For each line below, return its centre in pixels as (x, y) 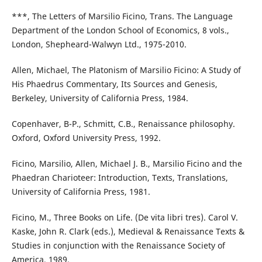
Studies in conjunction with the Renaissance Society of (118, 246)
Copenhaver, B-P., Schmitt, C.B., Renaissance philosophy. (123, 124)
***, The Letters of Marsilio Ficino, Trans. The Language (122, 16)
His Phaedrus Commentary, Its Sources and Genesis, (114, 84)
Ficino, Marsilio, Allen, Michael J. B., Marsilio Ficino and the (127, 164)
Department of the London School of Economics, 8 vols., (120, 30)
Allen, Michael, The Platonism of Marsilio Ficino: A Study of (126, 70)
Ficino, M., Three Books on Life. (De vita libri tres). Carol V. (125, 218)
